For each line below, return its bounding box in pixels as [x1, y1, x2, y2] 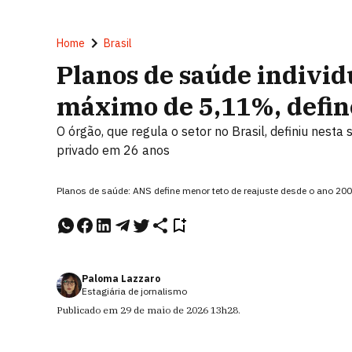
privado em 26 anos [57, 142, 170, 158]
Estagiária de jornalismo [82, 285, 187, 297]
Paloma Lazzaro [82, 273, 160, 284]
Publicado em [57, 304, 120, 316]
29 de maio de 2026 [120, 304, 208, 316]
